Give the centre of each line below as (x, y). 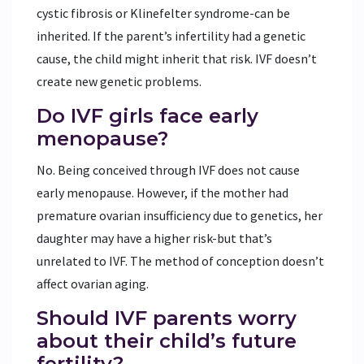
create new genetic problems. (119, 81)
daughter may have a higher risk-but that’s (154, 238)
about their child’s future (167, 340)
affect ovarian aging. (93, 283)
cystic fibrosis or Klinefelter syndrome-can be (163, 13)
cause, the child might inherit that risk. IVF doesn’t (177, 58)
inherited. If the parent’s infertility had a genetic (171, 35)
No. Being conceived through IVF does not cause (168, 169)
